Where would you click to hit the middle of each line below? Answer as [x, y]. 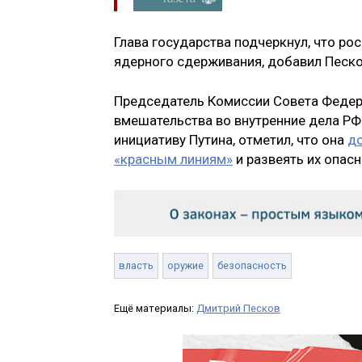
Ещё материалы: [155, 308]
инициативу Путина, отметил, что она [231, 140]
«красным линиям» [173, 160]
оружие [185, 265]
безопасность [252, 265]
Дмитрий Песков [238, 308]
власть [136, 265]
